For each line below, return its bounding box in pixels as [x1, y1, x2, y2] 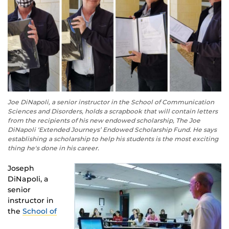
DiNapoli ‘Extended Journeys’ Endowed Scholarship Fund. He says [8, 126, 217, 134]
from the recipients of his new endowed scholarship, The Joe [8, 117, 200, 125]
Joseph [8, 164, 34, 173]
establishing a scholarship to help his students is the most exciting [8, 135, 219, 143]
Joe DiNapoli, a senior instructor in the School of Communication [8, 98, 214, 106]
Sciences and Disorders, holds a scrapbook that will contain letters [8, 107, 218, 116]
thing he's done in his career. [8, 144, 99, 152]
